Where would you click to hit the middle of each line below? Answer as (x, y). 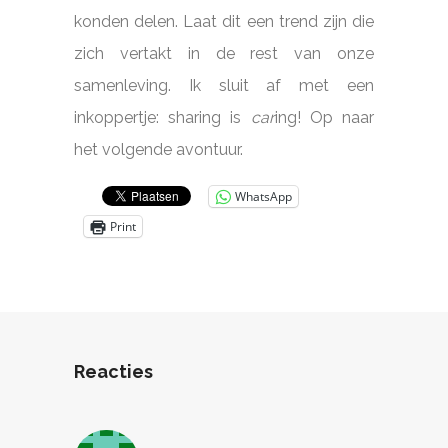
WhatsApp (263, 196)
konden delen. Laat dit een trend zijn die (224, 21)
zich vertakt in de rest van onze (224, 53)
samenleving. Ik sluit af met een (224, 85)
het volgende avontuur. (158, 149)
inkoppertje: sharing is (162, 117)
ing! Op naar (324, 117)
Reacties (113, 371)
